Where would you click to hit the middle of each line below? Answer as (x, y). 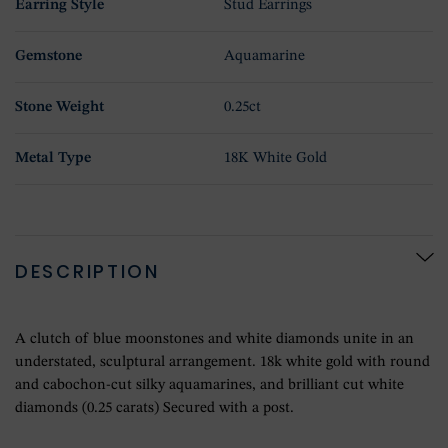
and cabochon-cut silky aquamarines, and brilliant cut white (209, 385)
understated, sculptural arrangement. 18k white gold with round (222, 362)
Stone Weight (59, 107)
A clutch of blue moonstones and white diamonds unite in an (214, 339)
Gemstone (48, 56)
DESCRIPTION (87, 271)
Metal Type (53, 158)
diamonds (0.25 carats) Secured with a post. (154, 408)
